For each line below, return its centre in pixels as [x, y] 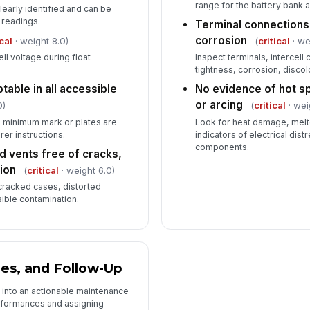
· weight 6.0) [86, 170]
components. [222, 147]
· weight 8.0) [40, 41]
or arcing [219, 105]
